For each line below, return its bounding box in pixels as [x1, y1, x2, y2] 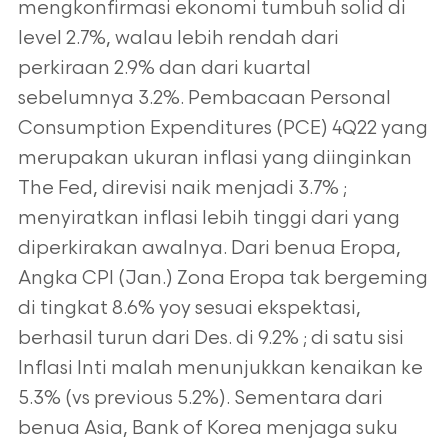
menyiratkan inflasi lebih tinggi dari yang [17, 207, 400, 230]
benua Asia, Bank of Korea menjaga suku [17, 417, 398, 440]
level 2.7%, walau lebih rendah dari [17, 27, 339, 50]
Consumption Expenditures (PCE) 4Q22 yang [17, 117, 428, 140]
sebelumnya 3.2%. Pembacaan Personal [17, 87, 391, 110]
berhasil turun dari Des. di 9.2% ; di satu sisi [17, 327, 404, 350]
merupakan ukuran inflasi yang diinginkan [17, 147, 412, 170]
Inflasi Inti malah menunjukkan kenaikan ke [17, 357, 423, 380]
